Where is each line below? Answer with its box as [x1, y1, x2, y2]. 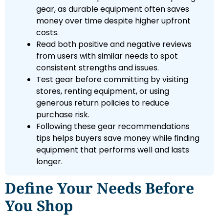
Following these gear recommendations [36, 121, 190, 132]
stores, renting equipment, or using [36, 86, 169, 97]
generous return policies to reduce [36, 97, 169, 109]
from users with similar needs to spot [36, 50, 178, 62]
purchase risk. [36, 109, 89, 121]
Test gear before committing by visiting [36, 74, 188, 86]
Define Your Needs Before [5, 178, 194, 198]
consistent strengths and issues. [36, 62, 159, 74]
